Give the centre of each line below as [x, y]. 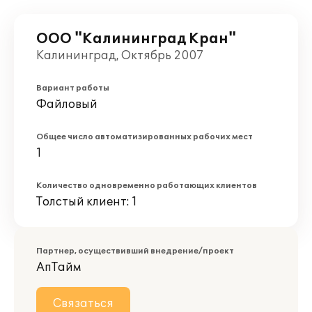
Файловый [67, 104]
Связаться [83, 304]
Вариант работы [73, 88]
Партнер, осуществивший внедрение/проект [135, 251]
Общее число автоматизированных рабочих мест [145, 137]
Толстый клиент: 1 [87, 202]
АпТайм [58, 267]
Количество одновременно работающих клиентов [147, 186]
